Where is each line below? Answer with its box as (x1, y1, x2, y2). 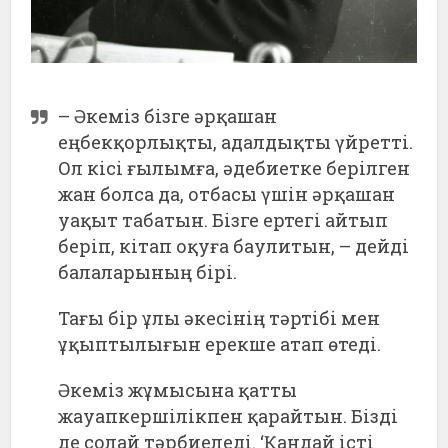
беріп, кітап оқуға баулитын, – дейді (58, 233, 410, 258)
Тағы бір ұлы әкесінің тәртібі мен (58, 305, 381, 330)
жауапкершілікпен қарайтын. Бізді (58, 403, 399, 428)
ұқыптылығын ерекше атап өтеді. (58, 331, 382, 356)
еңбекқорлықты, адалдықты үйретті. (58, 129, 414, 154)
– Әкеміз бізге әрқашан (58, 103, 278, 128)
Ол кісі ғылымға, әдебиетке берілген (58, 155, 411, 180)
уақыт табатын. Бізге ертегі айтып (58, 207, 389, 232)
